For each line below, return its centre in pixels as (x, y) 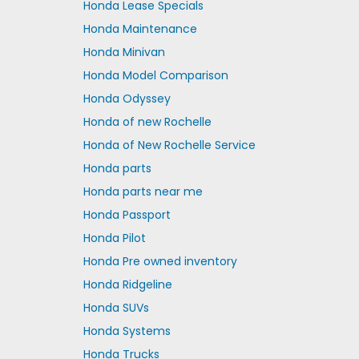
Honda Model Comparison (155, 75)
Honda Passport (127, 215)
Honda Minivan (124, 52)
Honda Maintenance (140, 29)
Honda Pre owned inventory (160, 261)
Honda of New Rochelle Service (169, 145)
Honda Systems (127, 331)
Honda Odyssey (127, 99)
